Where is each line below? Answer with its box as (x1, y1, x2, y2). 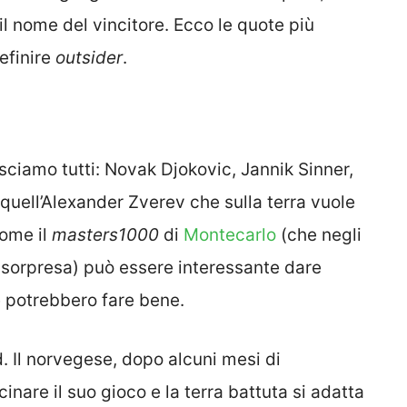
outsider (55, 46, 123, 68)
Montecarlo (184, 224, 276, 246)
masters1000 (52, 224, 159, 246)
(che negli (276, 224, 362, 246)
